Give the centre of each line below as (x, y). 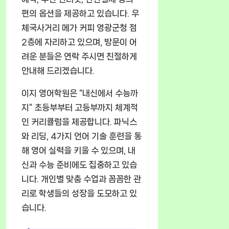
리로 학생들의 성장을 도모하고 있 (79, 193)
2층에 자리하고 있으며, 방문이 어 (79, 42)
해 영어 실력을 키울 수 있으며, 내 (78, 150)
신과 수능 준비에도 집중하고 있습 (79, 164)
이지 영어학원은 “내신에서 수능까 (80, 93)
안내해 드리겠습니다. (58, 70)
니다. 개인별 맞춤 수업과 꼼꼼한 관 (81, 179)
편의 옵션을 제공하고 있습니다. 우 (80, 13)
